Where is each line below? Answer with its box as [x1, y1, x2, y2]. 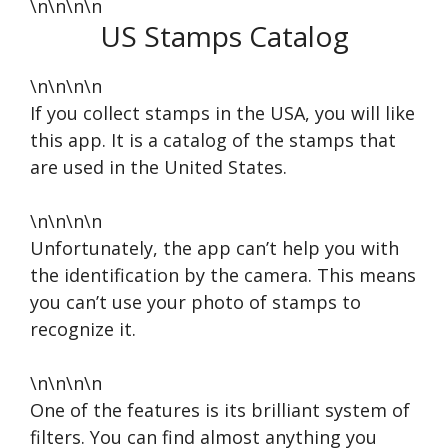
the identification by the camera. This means [30, 263, 416, 288]
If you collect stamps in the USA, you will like [30, 101, 415, 126]
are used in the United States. [30, 155, 287, 180]
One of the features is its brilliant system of [30, 398, 410, 423]
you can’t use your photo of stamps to [30, 290, 361, 315]
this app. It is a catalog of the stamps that [30, 128, 396, 153]
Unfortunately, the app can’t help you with [30, 236, 399, 261]
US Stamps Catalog [99, 17, 349, 56]
